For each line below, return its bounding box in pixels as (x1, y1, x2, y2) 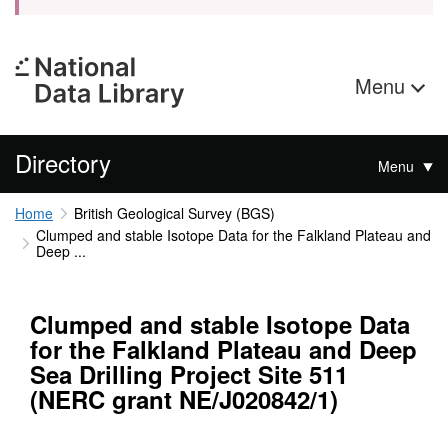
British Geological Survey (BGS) (73, 203, 275, 223)
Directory (15, 145, 111, 180)
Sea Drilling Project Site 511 (30, 357, 348, 392)
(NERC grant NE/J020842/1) (30, 382, 338, 417)
